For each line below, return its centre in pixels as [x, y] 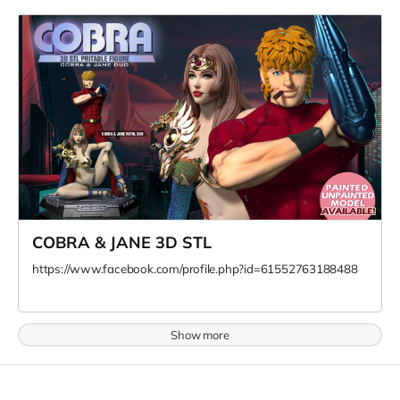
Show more [200, 334]
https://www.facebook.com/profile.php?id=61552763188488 [195, 268]
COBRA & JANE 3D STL [122, 242]
